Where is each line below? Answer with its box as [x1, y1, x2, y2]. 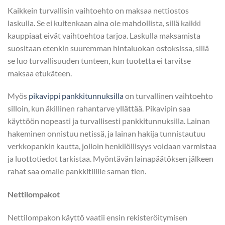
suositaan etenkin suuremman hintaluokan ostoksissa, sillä [8, 43, 209, 53]
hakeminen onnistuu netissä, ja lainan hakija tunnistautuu [8, 129, 205, 139]
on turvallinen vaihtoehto [124, 91, 213, 101]
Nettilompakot [8, 189, 60, 199]
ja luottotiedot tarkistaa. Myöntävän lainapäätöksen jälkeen [8, 154, 213, 164]
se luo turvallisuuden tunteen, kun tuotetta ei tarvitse [8, 55, 191, 65]
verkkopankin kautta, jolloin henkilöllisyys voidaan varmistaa [8, 141, 216, 151]
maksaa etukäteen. [8, 68, 75, 78]
